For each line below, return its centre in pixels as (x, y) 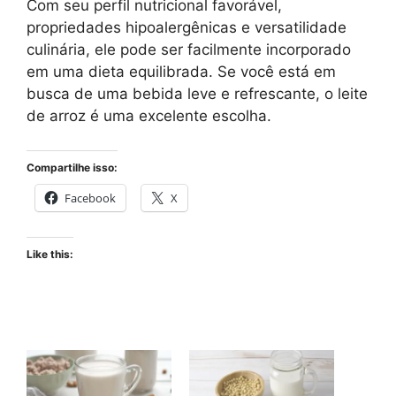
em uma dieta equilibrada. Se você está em (181, 72)
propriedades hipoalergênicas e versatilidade (187, 28)
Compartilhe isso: (72, 167)
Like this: (50, 254)
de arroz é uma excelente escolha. (149, 116)
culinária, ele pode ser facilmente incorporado (189, 50)
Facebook (90, 198)
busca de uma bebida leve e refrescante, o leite (197, 94)
